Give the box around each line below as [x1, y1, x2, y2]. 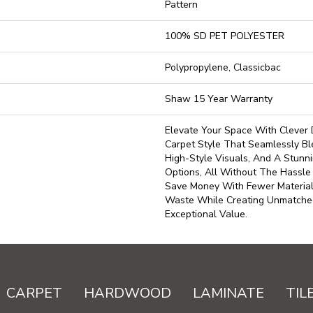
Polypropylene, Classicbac [165, 61, 281, 74]
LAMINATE [193, 284, 265, 303]
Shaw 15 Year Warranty [165, 92, 272, 105]
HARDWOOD [84, 284, 172, 303]
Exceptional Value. [165, 208, 247, 221]
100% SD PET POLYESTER [165, 29, 284, 43]
